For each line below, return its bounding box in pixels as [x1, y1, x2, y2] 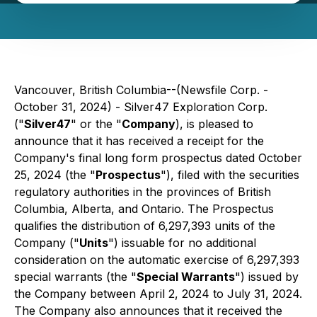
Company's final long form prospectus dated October [14, 151, 302, 165]
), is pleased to [175, 117, 253, 131]
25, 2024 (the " [14, 168, 96, 182]
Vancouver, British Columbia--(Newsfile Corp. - [14, 83, 268, 97]
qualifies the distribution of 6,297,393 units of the [14, 219, 275, 233]
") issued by [235, 270, 299, 284]
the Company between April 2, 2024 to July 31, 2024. [14, 287, 302, 301]
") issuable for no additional [108, 236, 256, 250]
